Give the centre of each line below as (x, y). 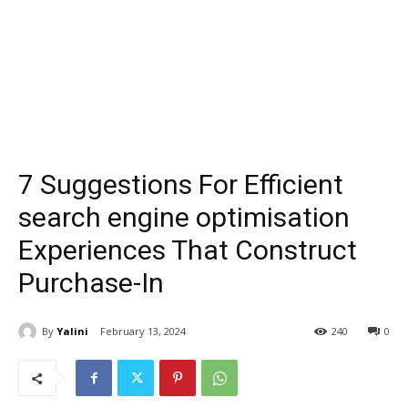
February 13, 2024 (143, 331)
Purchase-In (91, 283)
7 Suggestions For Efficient (181, 185)
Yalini (72, 331)
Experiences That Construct (188, 250)
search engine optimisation (184, 218)
